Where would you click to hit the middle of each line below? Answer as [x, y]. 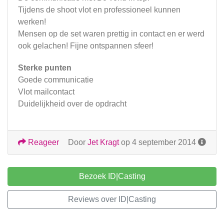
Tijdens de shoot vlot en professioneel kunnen [99, 10]
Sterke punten [45, 68]
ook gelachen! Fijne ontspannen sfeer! [86, 46]
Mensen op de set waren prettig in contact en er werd [111, 34]
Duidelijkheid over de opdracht [72, 104]
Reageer [42, 142]
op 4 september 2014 [158, 142]
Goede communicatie [56, 80]
